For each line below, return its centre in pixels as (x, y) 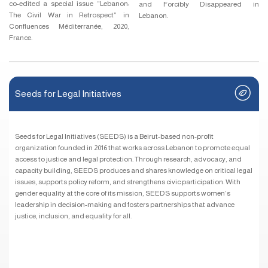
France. (21, 37)
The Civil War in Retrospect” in (69, 15)
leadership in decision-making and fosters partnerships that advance (125, 204)
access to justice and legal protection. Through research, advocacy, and (128, 159)
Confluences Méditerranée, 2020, (69, 26)
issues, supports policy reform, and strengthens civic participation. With (128, 182)
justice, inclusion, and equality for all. (73, 216)
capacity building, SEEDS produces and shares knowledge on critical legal (134, 170)
